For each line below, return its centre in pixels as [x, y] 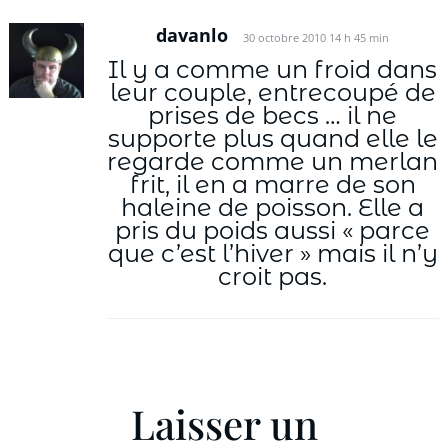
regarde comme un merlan [273, 161]
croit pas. [273, 276]
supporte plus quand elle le [272, 138]
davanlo [192, 35]
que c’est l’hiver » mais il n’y [272, 253]
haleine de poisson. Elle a [273, 207]
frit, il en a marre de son [272, 184]
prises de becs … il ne [273, 115]
